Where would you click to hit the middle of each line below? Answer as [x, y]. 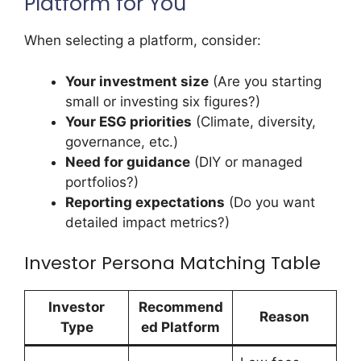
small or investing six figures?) [163, 101]
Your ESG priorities [129, 121]
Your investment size [137, 81]
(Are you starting [265, 81]
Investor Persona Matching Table [172, 263]
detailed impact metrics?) [147, 222]
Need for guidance [128, 162]
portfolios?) [102, 182]
